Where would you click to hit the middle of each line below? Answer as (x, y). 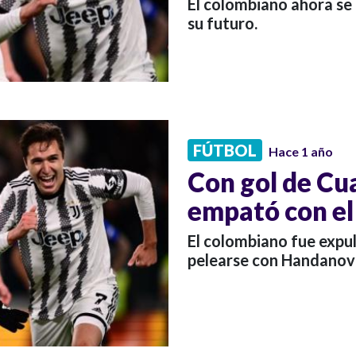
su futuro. (222, 23)
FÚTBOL (225, 150)
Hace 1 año (301, 151)
